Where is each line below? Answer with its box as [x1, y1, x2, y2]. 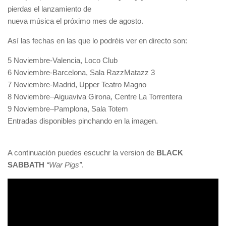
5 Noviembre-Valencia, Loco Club [8, 56, 118, 65]
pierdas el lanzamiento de [8, 5, 91, 13]
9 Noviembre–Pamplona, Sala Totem [8, 104, 128, 113]
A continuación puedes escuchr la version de [8, 148, 154, 157]
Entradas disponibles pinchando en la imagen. [8, 117, 158, 125]
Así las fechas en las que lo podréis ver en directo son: [8, 36, 187, 45]
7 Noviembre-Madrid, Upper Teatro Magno [8, 80, 146, 89]
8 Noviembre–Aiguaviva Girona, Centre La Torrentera [8, 92, 182, 101]
